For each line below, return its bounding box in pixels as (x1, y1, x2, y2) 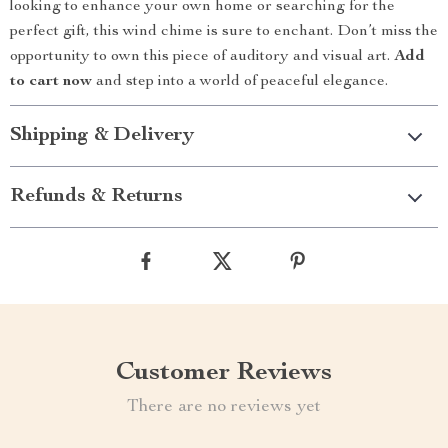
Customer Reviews (116, 360, 332, 386)
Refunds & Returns (10, 187, 183, 207)
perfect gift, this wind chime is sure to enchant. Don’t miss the (10, 24, 438, 40)
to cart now (10, 74, 92, 90)
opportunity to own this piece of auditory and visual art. (10, 49, 394, 65)
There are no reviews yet (127, 398, 321, 416)
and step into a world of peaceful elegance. (92, 74, 388, 90)
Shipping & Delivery (10, 126, 194, 146)
